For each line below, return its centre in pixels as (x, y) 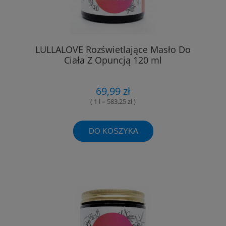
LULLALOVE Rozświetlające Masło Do (113, 50)
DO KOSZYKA (113, 131)
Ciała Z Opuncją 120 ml (113, 60)
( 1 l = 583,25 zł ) (113, 102)
